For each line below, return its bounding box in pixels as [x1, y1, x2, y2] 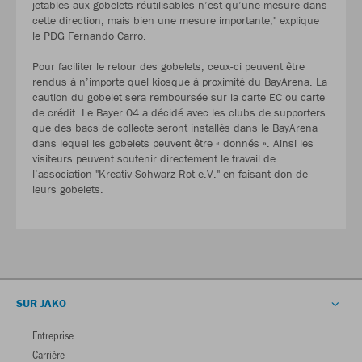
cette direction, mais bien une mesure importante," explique [32, 13, 319, 28]
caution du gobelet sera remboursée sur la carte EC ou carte [32, 90, 325, 105]
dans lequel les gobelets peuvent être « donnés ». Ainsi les [32, 136, 314, 151]
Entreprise [32, 327, 74, 343]
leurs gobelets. [32, 182, 103, 197]
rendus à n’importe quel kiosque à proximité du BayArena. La [32, 74, 327, 90]
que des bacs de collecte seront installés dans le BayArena [32, 120, 318, 136]
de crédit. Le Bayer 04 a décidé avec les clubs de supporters [32, 105, 326, 120]
